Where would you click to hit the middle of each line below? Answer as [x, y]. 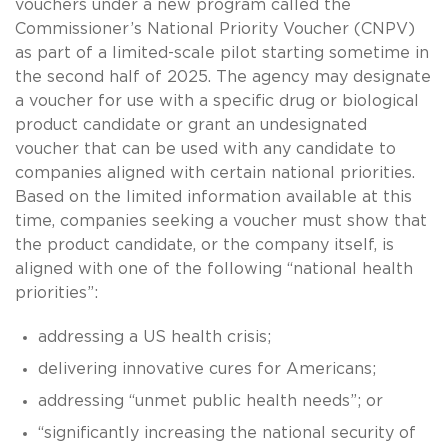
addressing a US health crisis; [156, 336]
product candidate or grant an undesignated [191, 124]
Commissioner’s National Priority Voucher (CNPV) [215, 28]
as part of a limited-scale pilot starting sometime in [222, 52]
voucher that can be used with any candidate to [205, 148]
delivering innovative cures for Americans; [209, 368]
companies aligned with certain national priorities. [215, 172]
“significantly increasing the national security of [226, 432]
